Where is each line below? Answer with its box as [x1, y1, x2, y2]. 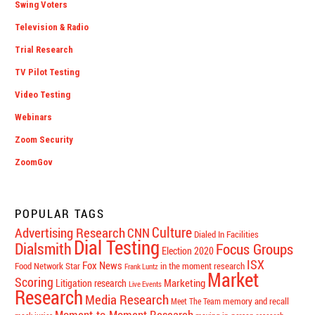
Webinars [15, 112, 53, 123]
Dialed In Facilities [194, 228, 259, 240]
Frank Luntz [124, 261, 159, 271]
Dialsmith [15, 238, 72, 259]
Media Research [85, 290, 169, 308]
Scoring [15, 273, 54, 290]
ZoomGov [15, 157, 53, 168]
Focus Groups [216, 238, 294, 259]
